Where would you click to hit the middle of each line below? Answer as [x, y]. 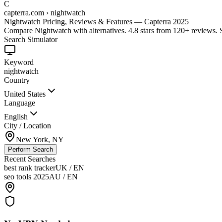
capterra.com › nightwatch [45, 13]
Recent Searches [30, 159]
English [16, 117]
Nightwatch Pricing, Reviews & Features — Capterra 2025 [96, 22]
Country [17, 80]
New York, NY [40, 140]
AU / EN [63, 177]
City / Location [28, 126]
